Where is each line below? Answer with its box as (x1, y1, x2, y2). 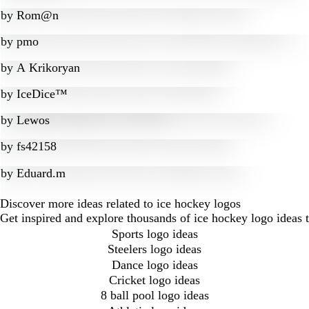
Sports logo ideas (111, 226, 198, 241)
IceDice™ (17, 87, 68, 101)
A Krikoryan (17, 61, 80, 74)
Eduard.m (17, 166, 66, 180)
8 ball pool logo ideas (100, 288, 209, 303)
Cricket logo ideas (109, 272, 200, 287)
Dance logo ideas (111, 257, 198, 272)
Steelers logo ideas (108, 242, 201, 257)
